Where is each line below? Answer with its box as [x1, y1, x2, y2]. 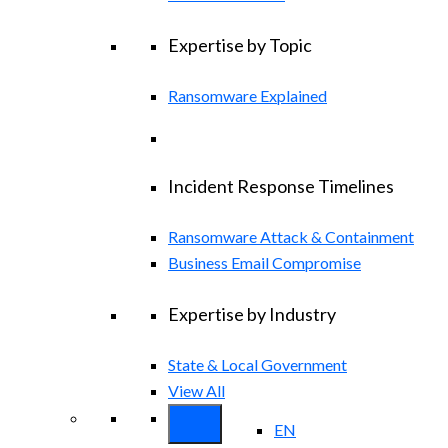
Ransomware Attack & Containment [168, 227, 414, 247]
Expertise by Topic [168, 33, 312, 56]
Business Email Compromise [168, 253, 361, 273]
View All [168, 381, 225, 401]
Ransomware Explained [168, 85, 327, 105]
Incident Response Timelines [168, 175, 394, 198]
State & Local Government [168, 355, 347, 375]
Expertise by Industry [168, 303, 336, 326]
